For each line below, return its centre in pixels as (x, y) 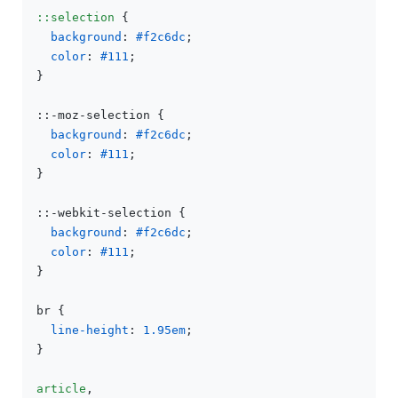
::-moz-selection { (100, 115)
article (61, 389)
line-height (90, 330)
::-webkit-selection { (111, 213)
